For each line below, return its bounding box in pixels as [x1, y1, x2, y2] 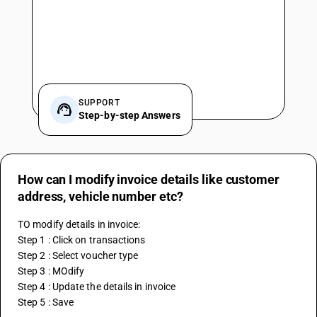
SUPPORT [79, 98, 120, 108]
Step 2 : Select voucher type [18, 250, 139, 261]
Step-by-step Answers [79, 110, 180, 121]
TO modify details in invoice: [18, 219, 141, 230]
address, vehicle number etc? [18, 189, 183, 204]
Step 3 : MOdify [18, 265, 85, 277]
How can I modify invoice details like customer [18, 172, 279, 187]
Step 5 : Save [18, 296, 74, 308]
